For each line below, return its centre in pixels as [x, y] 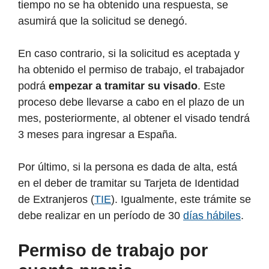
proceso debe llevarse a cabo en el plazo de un [131, 102]
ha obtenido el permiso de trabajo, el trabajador [131, 70]
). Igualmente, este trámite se [181, 200]
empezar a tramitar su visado [122, 86]
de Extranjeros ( [56, 200]
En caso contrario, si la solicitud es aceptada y [129, 54]
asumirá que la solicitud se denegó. [103, 21]
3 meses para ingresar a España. [98, 135]
